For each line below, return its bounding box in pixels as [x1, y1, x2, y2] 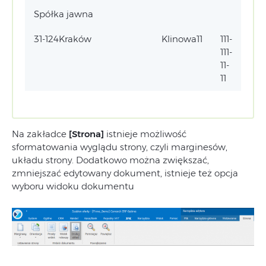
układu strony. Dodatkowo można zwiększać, [12, 154, 209, 166]
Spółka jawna [34, 8, 93, 20]
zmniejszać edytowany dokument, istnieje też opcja [12, 167, 238, 179]
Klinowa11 [161, 33, 202, 45]
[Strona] [69, 128, 104, 140]
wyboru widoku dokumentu [12, 180, 134, 192]
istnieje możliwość [104, 128, 186, 140]
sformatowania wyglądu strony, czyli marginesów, [12, 141, 227, 153]
